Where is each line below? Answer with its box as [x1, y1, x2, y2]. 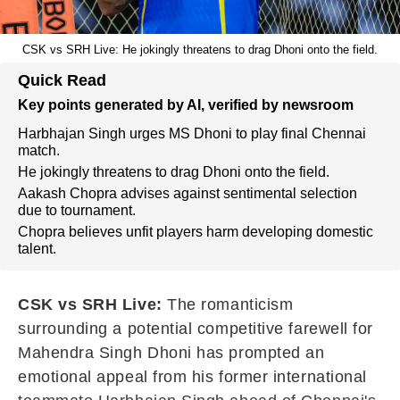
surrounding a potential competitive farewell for [18, 320, 373, 337]
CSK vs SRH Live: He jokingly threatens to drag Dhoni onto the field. [22, 43, 378, 56]
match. [18, 143, 60, 158]
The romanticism [162, 296, 294, 313]
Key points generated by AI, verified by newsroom [18, 97, 354, 112]
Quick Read [18, 71, 106, 89]
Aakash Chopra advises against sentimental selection [18, 186, 357, 201]
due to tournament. [18, 203, 136, 218]
